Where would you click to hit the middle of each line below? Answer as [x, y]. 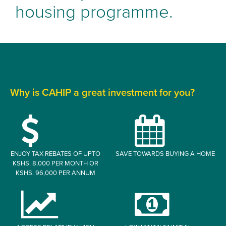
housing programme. [94, 12]
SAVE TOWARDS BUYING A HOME [165, 154]
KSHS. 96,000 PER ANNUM [55, 173]
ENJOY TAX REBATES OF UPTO [55, 154]
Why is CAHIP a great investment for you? [102, 93]
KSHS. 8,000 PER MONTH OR [55, 163]
